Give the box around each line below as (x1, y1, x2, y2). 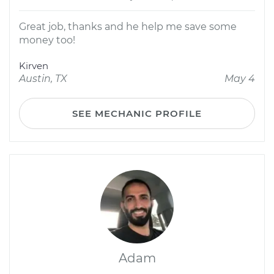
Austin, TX (19, 73, 67, 84)
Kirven (19, 60, 48, 72)
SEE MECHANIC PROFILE (72, 108, 202, 119)
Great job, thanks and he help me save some (19, 21, 237, 32)
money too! (19, 34, 75, 46)
